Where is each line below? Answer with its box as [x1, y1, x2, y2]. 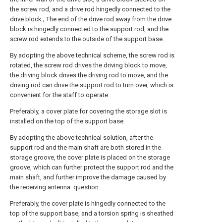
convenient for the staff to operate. [10, 91, 110, 99]
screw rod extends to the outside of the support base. [10, 35, 164, 43]
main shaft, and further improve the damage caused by [10, 173, 166, 181]
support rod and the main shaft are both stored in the [10, 144, 161, 152]
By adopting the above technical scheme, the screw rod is [10, 52, 174, 59]
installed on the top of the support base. [10, 117, 125, 125]
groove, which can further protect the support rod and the [10, 164, 173, 171]
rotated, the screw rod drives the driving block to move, [10, 61, 167, 69]
